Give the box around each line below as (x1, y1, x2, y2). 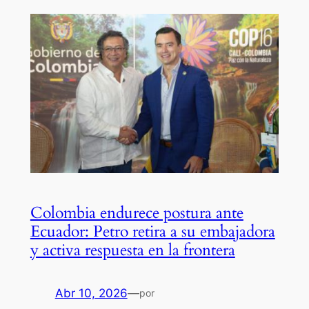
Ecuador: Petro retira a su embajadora (30, 220, 275, 242)
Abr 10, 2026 (54, 286, 128, 300)
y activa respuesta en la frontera (30, 239, 235, 261)
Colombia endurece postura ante (30, 201, 243, 223)
